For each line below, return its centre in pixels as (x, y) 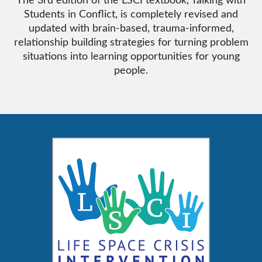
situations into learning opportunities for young (131, 56)
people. (131, 70)
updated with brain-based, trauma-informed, (131, 27)
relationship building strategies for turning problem (131, 42)
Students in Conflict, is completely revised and (131, 13)
